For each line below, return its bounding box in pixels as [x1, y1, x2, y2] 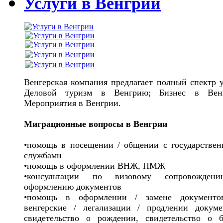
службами [24, 150, 62, 160]
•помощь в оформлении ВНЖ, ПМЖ [24, 160, 165, 171]
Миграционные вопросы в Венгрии [24, 118, 167, 129]
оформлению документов [24, 181, 121, 192]
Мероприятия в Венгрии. [24, 98, 121, 108]
